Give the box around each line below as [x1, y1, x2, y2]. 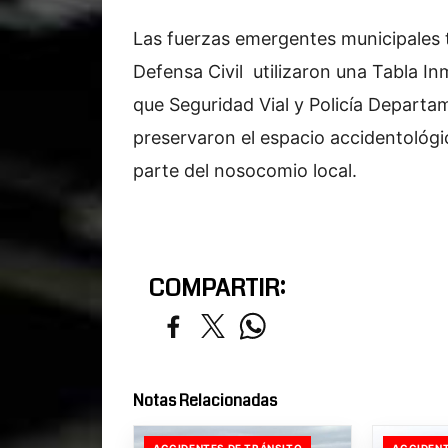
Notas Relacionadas [133, 388, 277, 412]
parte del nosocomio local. [133, 159, 357, 181]
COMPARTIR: [148, 270, 285, 305]
